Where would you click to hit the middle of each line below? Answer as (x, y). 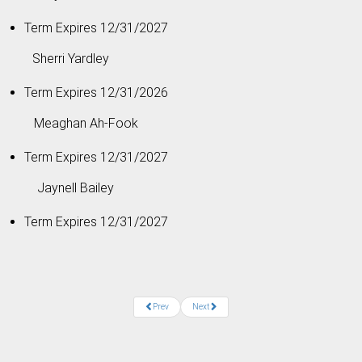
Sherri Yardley (72, 58)
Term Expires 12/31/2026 (96, 92)
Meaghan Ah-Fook (73, 123)
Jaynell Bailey (61, 187)
